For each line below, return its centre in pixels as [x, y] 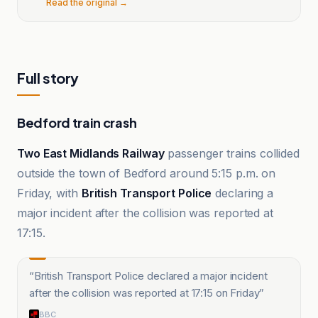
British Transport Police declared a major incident [150, 276]
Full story [48, 77]
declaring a [243, 193]
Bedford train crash [77, 122]
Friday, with [49, 193]
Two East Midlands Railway [91, 153]
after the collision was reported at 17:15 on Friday [144, 293]
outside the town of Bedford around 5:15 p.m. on [147, 173]
